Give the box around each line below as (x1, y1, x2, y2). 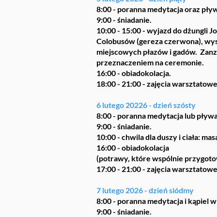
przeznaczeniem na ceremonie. (96, 58, 204, 67)
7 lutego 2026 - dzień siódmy (96, 186, 194, 195)
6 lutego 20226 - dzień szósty (96, 100, 196, 109)
